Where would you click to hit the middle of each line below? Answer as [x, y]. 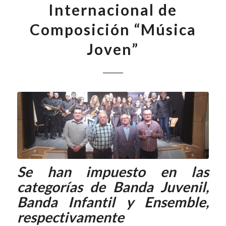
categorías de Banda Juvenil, [113, 187]
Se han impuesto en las [113, 172]
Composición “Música [113, 29]
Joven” [113, 49]
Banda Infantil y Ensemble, [113, 202]
